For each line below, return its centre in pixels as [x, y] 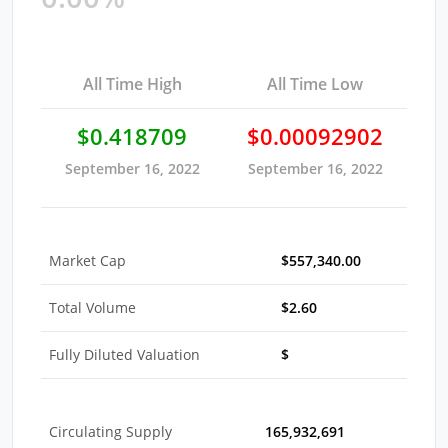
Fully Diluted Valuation [124, 354]
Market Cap [87, 260]
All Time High [132, 83]
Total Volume [92, 307]
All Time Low [315, 83]
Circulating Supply [110, 431]
